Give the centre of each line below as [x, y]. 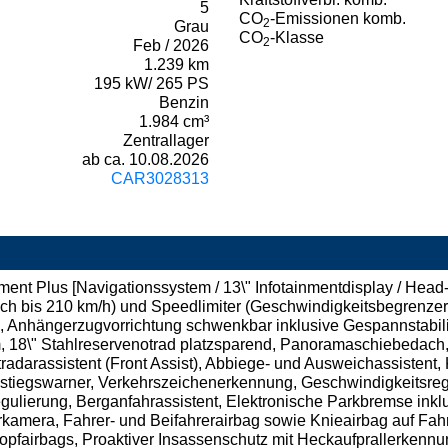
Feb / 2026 [171, 46]
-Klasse [297, 38]
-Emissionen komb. [338, 19]
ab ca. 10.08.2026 [145, 160]
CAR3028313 [160, 179]
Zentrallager [166, 141]
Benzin [184, 103]
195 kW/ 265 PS [151, 84]
